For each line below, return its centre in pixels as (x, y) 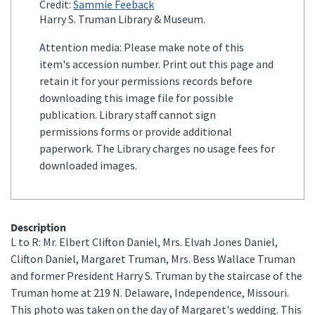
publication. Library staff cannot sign (128, 114)
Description (38, 227)
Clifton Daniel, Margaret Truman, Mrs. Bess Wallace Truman (153, 258)
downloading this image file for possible (136, 97)
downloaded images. (88, 165)
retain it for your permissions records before (146, 81)
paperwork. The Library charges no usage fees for (157, 148)
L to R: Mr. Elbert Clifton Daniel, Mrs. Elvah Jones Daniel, (144, 242)
